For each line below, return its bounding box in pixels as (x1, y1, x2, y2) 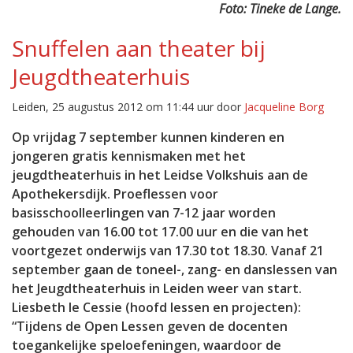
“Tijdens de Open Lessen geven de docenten (12, 318, 288, 335)
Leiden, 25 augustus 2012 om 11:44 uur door (12, 99, 244, 114)
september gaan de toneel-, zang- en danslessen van (12, 261, 337, 278)
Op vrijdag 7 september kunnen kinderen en (12, 128, 284, 146)
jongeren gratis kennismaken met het (12, 147, 246, 165)
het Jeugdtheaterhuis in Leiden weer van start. (12, 280, 302, 297)
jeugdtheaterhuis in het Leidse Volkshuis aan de (12, 166, 308, 184)
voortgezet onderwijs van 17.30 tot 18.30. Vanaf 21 (12, 242, 324, 259)
